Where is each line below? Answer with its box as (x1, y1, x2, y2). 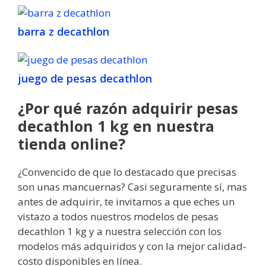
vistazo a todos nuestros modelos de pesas (18, 210, 218, 224)
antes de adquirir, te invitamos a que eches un (18, 195, 235, 209)
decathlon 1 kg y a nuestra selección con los (18, 224, 221, 239)
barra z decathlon (18, 24, 109, 39)
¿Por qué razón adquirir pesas (18, 98, 238, 119)
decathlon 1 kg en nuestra (18, 116, 214, 137)
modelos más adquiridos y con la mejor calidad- (18, 239, 246, 254)
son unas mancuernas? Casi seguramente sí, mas (18, 180, 247, 194)
